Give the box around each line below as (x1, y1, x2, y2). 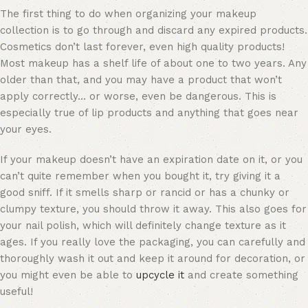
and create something (184, 269, 298, 282)
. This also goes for (209, 203, 307, 216)
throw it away (140, 203, 209, 216)
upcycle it (136, 269, 184, 282)
